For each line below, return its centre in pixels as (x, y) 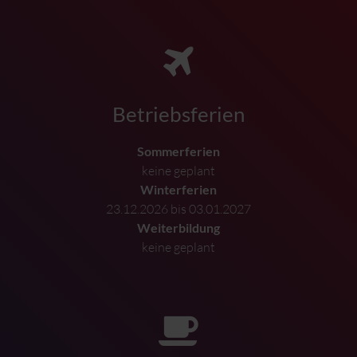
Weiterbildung (178, 227)
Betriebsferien (178, 114)
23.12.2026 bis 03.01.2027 (178, 208)
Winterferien (178, 189)
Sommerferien (178, 151)
